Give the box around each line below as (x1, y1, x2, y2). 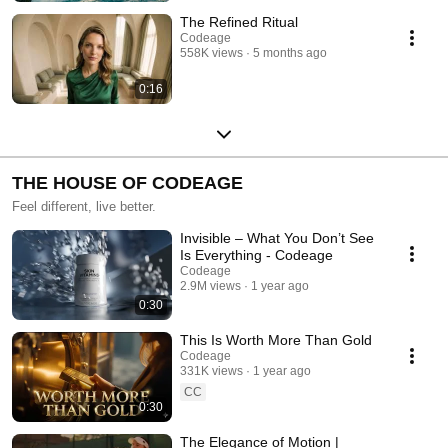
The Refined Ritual (180, 13, 298, 30)
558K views (180, 45, 243, 60)
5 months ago (253, 45, 327, 60)
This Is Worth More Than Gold (180, 331, 372, 348)
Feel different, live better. (12, 198, 156, 214)
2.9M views (180, 278, 241, 293)
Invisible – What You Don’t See (180, 229, 374, 246)
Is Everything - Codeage (180, 246, 333, 263)
